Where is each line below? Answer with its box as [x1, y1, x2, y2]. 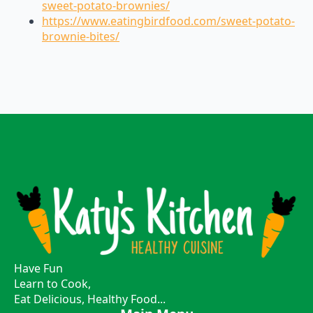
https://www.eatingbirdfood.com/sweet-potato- [42, 13, 295, 29]
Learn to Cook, [14, 275, 91, 291]
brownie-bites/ [42, 29, 119, 45]
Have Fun [14, 260, 63, 276]
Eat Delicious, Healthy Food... [14, 291, 166, 307]
